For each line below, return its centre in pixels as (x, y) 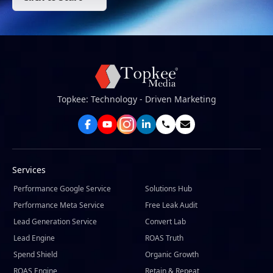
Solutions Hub (168, 189)
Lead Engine (34, 238)
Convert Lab (165, 222)
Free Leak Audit (171, 205)
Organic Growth (172, 255)
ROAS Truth (164, 238)
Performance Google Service (62, 189)
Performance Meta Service (59, 205)
